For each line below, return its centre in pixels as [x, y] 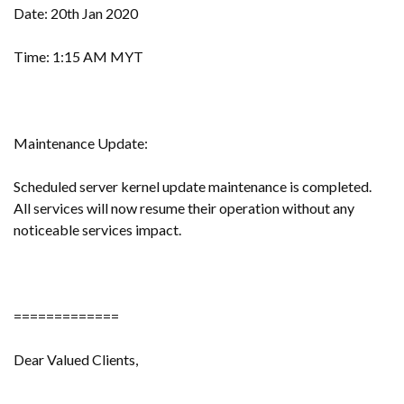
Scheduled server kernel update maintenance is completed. [193, 186]
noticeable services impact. [97, 230]
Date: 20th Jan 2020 [76, 13]
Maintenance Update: [81, 143]
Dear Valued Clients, [76, 359]
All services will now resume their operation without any [184, 208]
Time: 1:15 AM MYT [78, 56]
